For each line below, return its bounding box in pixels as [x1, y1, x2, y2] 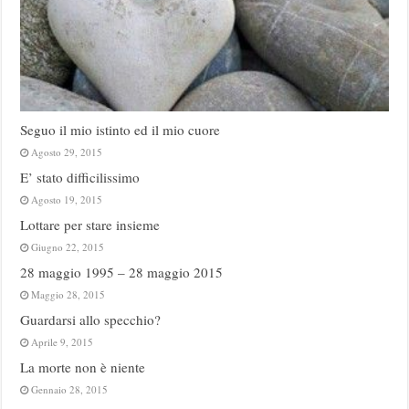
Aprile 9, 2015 [31, 334, 94, 349]
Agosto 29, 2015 [31, 144, 103, 159]
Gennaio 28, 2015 [31, 382, 109, 396]
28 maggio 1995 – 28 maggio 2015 [20, 262, 224, 281]
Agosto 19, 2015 [31, 192, 103, 206]
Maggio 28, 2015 [31, 287, 106, 301]
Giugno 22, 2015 [31, 239, 105, 254]
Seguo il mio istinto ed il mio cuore [20, 120, 221, 139]
